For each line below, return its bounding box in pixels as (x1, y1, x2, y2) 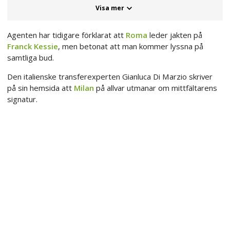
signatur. (7, 94, 37, 105)
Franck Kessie (7, 41, 58, 52)
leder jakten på (147, 30, 202, 41)
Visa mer (95, 4, 124, 13)
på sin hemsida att (7, 83, 74, 93)
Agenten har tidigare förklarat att (7, 30, 126, 41)
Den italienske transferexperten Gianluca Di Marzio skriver (7, 71, 213, 82)
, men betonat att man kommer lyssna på (58, 41, 203, 52)
